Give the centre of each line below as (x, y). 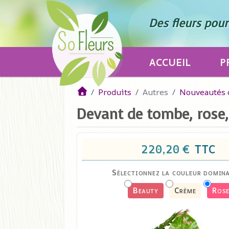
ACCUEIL (170, 63)
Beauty (146, 190)
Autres (155, 92)
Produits (115, 92)
